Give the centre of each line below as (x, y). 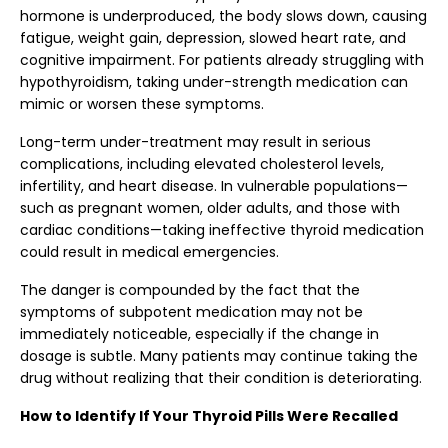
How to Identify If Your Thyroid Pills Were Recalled (209, 416)
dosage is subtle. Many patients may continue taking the (219, 356)
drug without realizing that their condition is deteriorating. (221, 378)
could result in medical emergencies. (149, 252)
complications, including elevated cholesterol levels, (202, 164)
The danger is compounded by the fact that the (190, 290)
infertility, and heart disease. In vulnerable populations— (214, 186)
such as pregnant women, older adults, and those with (210, 208)
